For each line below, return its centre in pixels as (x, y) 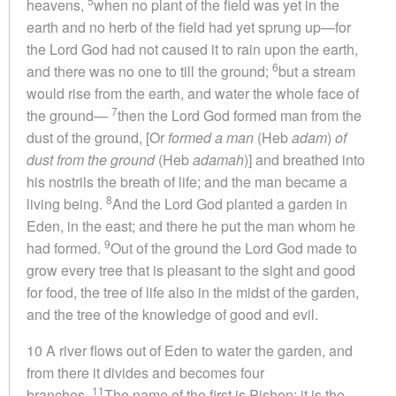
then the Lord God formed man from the (240, 115)
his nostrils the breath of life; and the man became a (187, 182)
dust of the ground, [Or (97, 137)
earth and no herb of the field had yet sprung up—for (189, 27)
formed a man (211, 137)
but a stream (317, 71)
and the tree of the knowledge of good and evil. (172, 314)
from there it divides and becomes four (145, 373)
